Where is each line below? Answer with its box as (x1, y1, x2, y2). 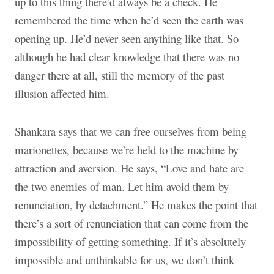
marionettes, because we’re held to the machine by (15, 141, 239, 157)
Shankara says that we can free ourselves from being (15, 123, 246, 139)
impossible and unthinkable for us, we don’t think (15, 251, 234, 267)
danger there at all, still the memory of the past (15, 67, 224, 83)
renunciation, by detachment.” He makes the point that (15, 196, 257, 212)
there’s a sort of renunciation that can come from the (15, 215, 248, 231)
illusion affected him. (15, 85, 109, 101)
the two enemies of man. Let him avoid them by (15, 178, 229, 194)
